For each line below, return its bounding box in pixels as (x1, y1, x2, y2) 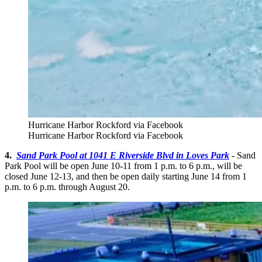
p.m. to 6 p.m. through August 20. (5, 182, 130, 192)
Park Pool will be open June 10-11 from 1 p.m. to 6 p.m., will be (5, 161, 242, 171)
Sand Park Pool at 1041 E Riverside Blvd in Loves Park (16, 150, 229, 161)
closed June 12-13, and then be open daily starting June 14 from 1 (5, 171, 247, 182)
